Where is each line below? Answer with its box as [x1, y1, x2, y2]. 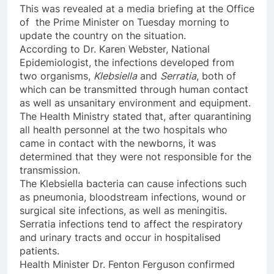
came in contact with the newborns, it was [20, 137, 216, 150]
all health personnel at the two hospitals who [20, 124, 228, 136]
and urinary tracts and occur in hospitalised [20, 231, 221, 244]
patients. [20, 245, 59, 257]
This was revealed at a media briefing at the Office [20, 2, 254, 15]
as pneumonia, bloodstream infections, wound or [20, 191, 246, 204]
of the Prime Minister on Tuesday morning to [20, 16, 229, 29]
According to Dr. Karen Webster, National [20, 43, 210, 56]
